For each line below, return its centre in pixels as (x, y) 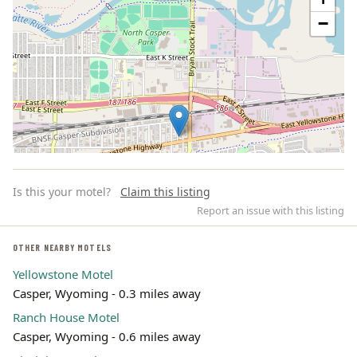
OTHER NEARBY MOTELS (62, 247)
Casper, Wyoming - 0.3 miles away (107, 293)
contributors (314, 290)
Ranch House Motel (66, 317)
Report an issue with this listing (271, 210)
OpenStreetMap (253, 290)
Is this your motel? (62, 192)
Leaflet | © (195, 290)
